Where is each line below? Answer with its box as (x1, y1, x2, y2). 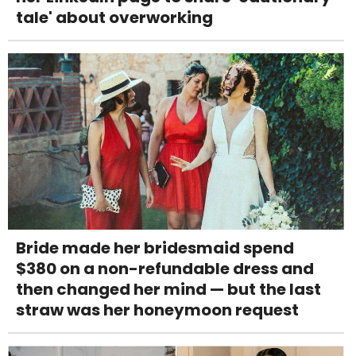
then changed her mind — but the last (16, 278, 321, 301)
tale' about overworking (16, 6, 213, 29)
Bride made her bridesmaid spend (16, 237, 294, 260)
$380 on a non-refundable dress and (16, 257, 314, 281)
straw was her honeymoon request (16, 299, 299, 322)
